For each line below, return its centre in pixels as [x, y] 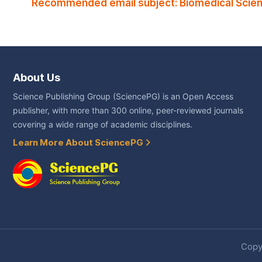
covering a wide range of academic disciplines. [103, 125]
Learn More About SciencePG [79, 143]
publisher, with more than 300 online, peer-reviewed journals [128, 111]
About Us [37, 78]
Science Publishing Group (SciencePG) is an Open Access [123, 97]
